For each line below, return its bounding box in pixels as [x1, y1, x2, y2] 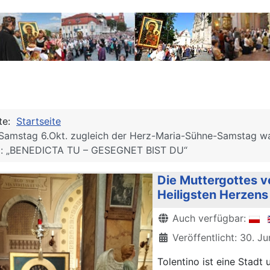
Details [157, 212, 189, 224]
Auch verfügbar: [169, 212, 249, 224]
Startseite [16, 115, 61, 127]
